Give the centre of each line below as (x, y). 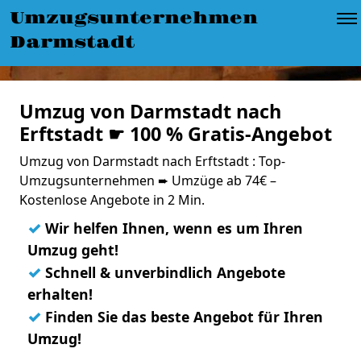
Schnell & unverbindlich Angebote (163, 272)
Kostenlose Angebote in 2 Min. (112, 200)
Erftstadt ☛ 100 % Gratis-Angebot (176, 134)
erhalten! (60, 294)
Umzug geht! (73, 250)
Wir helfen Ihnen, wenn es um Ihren (172, 228)
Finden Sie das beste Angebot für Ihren (182, 317)
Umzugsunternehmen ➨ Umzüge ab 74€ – (148, 180)
